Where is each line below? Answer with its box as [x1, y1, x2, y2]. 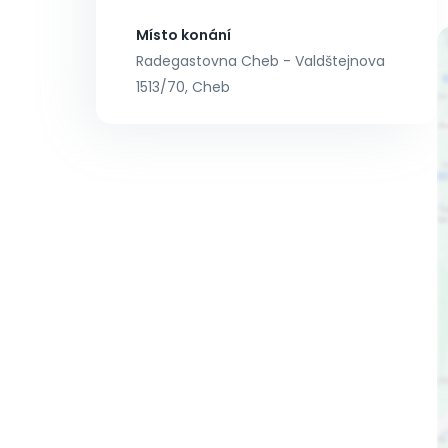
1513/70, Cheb [136, 77, 230, 97]
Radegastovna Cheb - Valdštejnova [136, 51, 385, 71]
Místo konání [136, 25, 231, 45]
